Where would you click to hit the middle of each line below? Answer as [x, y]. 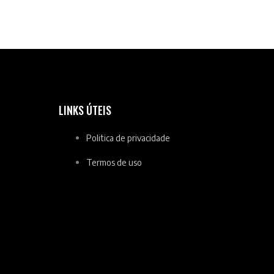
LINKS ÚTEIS [85, 110]
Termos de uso [114, 163]
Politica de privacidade [128, 138]
